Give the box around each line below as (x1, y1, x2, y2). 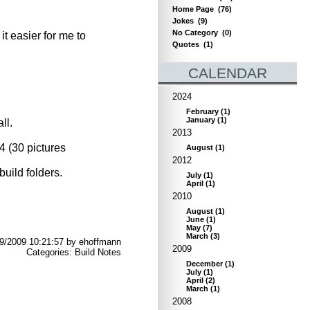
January (186, 116, 215, 124)
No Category (172, 28, 218, 37)
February (186, 107, 219, 116)
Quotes (172, 40, 199, 48)
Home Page (172, 5, 214, 13)
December (186, 259, 223, 268)
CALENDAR (188, 65, 267, 82)
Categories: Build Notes (26, 247, 121, 258)
